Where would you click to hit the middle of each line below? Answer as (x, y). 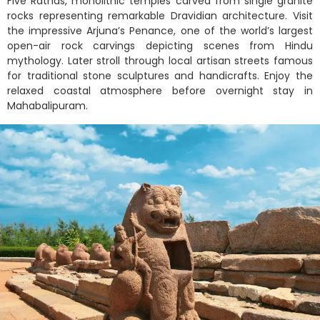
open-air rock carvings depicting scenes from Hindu (160, 46)
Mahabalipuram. (47, 106)
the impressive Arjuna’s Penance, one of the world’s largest (160, 31)
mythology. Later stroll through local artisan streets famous (160, 61)
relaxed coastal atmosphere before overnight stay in (160, 91)
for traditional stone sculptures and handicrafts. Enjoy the (160, 76)
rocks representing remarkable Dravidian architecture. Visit (160, 16)
